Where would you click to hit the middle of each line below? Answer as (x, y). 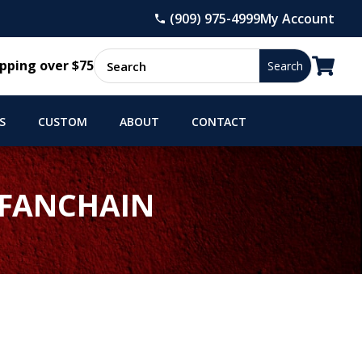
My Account (298, 18)
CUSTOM (62, 123)
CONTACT (219, 123)
